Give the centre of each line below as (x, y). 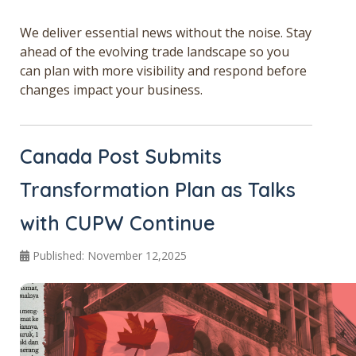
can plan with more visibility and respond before (163, 70)
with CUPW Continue (118, 223)
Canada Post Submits (121, 157)
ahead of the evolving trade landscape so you (155, 51)
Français (177, 52)
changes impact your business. (111, 89)
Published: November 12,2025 (110, 256)
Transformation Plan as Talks (158, 190)
